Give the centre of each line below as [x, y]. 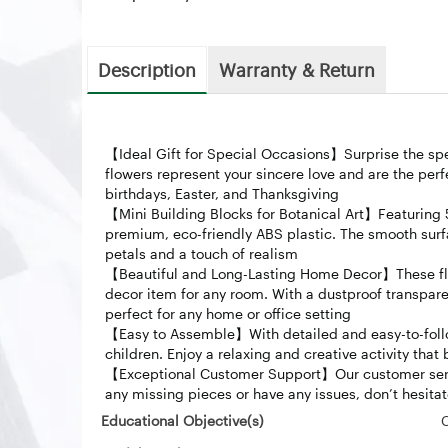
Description [147, 69]
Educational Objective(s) [182, 420]
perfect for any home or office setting [228, 313]
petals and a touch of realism [201, 253]
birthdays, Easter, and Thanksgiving [222, 193]
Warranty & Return [297, 69]
